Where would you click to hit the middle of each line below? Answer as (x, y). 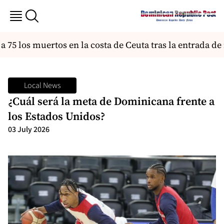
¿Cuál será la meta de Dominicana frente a (111, 101)
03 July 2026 (29, 129)
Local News (42, 85)
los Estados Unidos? (56, 116)
